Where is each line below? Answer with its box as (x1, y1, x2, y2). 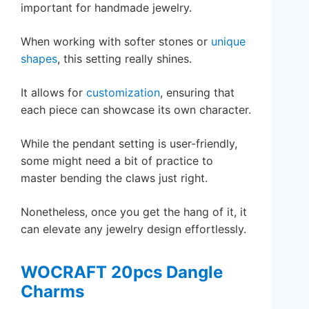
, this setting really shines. (57, 51, 192, 66)
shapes (21, 51, 57, 66)
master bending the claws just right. (21, 170, 208, 185)
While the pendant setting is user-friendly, (21, 136, 237, 150)
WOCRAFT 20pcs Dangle (21, 261, 223, 282)
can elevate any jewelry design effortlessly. (21, 221, 246, 236)
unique (211, 34, 246, 48)
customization (86, 85, 160, 99)
